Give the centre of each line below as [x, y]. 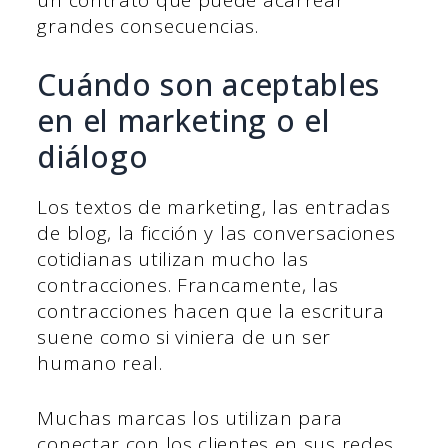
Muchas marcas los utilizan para [190, 417]
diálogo [93, 157]
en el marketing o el [184, 121]
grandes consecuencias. [151, 25]
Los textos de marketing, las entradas [214, 207]
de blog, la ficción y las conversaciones [216, 233]
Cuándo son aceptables [209, 85]
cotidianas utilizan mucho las [173, 259]
